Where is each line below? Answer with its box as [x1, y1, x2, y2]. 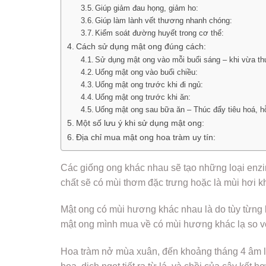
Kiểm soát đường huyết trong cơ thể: [95, 28, 224, 37]
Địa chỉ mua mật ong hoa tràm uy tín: [75, 132, 216, 142]
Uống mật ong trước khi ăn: [95, 92, 191, 102]
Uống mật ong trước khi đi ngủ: [95, 80, 204, 89]
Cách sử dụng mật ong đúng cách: [75, 41, 206, 51]
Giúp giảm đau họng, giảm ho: [95, 3, 199, 12]
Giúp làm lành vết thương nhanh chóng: [95, 15, 233, 25]
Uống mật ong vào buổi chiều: [95, 67, 198, 77]
